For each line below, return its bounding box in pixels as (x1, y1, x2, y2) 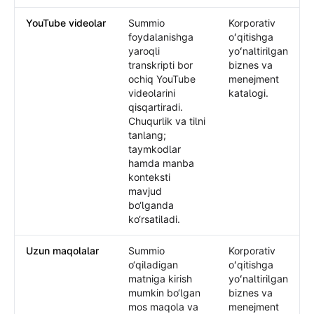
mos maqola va (128, 301, 198, 313)
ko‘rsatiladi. (128, 213, 180, 225)
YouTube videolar (26, 17, 106, 29)
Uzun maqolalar (26, 245, 99, 257)
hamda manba (128, 157, 194, 169)
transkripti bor (128, 59, 193, 71)
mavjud (128, 185, 162, 197)
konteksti (128, 171, 170, 183)
